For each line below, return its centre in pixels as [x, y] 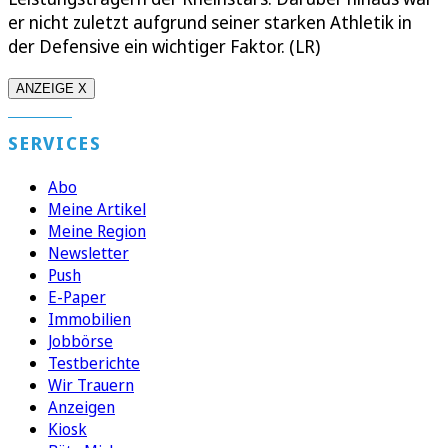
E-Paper [77, 297]
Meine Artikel [97, 209]
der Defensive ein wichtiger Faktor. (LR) [164, 46]
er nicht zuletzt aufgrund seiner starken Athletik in [210, 22]
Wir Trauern [91, 385]
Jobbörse [80, 341]
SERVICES [55, 143]
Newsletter [88, 253]
